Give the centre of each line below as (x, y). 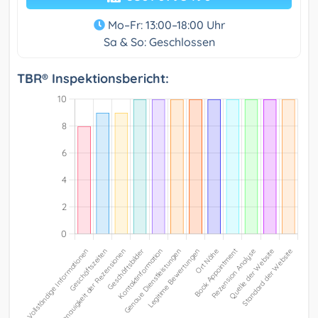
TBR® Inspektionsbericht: (93, 79)
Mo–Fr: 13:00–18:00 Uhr (165, 25)
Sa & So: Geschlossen (159, 42)
